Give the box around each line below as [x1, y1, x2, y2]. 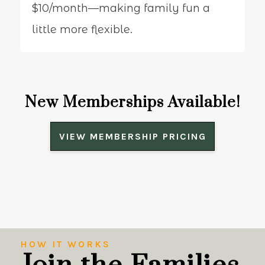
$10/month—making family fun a [31, 1, 210, 15]
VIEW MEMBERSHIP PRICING [59, 130, 206, 142]
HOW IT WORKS [20, 238, 111, 250]
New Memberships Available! [25, 92, 240, 112]
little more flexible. [31, 22, 132, 36]
